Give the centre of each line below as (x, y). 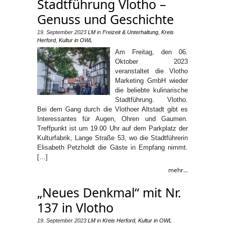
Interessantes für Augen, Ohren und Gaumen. (113, 119)
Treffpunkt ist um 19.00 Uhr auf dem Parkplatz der (113, 128)
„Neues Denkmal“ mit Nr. (109, 192)
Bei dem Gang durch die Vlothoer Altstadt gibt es (113, 109)
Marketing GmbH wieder (151, 81)
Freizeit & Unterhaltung (130, 32)
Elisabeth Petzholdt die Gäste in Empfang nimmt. (113, 147)
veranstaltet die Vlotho (151, 71)
